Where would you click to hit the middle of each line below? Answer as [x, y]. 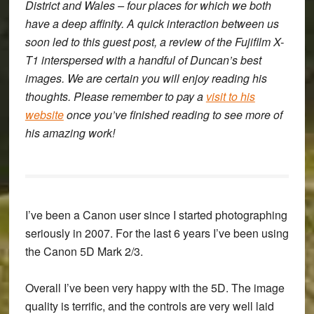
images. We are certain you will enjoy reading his [146, 78]
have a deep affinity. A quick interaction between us [152, 23]
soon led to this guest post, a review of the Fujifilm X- [154, 42]
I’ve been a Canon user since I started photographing [156, 215]
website [44, 115]
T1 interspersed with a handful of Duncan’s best [143, 60]
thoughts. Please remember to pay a [115, 96]
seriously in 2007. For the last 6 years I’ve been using [157, 233]
